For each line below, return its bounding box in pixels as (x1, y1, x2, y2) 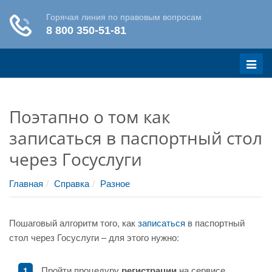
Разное (100, 177, 130, 189)
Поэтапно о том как (9, 105, 170, 128)
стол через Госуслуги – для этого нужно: (9, 231, 179, 243)
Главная (9, 177, 43, 189)
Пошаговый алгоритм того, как (9, 216, 138, 229)
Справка (54, 177, 89, 189)
